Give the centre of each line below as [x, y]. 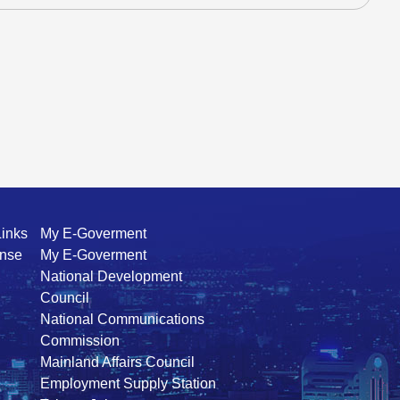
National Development [112, 277]
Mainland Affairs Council [118, 362]
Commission [80, 341]
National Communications [123, 320]
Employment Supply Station [129, 384]
